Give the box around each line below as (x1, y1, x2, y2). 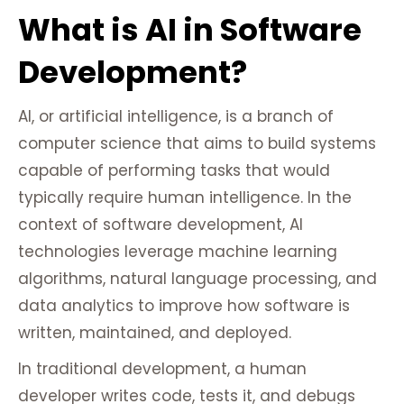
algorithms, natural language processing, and (18, 268, 377, 290)
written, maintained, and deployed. (18, 322, 291, 344)
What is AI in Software (18, 8, 362, 52)
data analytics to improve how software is (18, 295, 350, 317)
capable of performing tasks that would (18, 160, 330, 182)
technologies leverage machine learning (18, 241, 337, 263)
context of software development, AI (18, 214, 303, 236)
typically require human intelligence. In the (18, 187, 352, 209)
